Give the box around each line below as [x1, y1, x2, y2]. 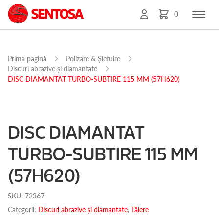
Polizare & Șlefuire [66, 53, 120, 63]
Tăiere [131, 204, 149, 214]
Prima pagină [8, 53, 46, 63]
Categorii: [8, 204, 38, 214]
